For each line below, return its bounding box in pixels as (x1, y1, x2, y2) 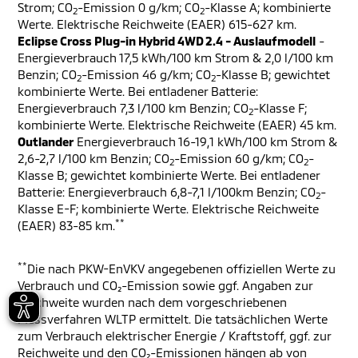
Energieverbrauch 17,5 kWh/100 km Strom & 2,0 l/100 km (18, 50, 333, 66)
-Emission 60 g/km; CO (174, 151, 304, 166)
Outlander (18, 134, 74, 149)
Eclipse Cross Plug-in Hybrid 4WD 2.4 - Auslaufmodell (18, 34, 316, 49)
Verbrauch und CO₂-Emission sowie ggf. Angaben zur (18, 278, 312, 293)
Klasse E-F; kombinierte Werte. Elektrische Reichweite (18, 201, 319, 217)
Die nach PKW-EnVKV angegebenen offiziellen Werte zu (27, 261, 336, 276)
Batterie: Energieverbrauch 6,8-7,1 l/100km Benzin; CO (18, 185, 316, 200)
